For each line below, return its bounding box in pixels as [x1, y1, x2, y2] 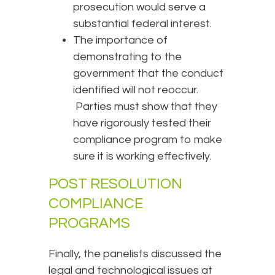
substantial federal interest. [73, 18, 214, 30]
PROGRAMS [48, 215, 133, 231]
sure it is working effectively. [73, 150, 211, 163]
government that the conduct [73, 68, 223, 80]
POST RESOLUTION [48, 176, 182, 192]
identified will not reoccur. [73, 84, 198, 96]
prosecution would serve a [73, 1, 206, 14]
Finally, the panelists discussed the [48, 248, 222, 260]
